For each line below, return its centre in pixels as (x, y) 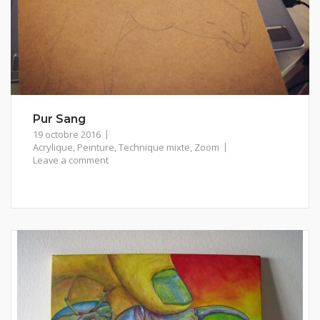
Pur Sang (59, 119)
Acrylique (53, 147)
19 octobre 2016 (67, 134)
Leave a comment (71, 160)
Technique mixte (154, 147)
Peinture (96, 147)
